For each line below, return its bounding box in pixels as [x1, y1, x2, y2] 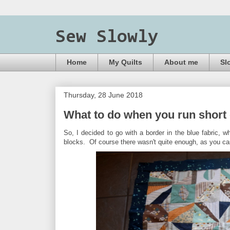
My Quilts [109, 58, 142, 67]
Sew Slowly [55, 28, 158, 47]
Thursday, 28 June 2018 [64, 90, 143, 99]
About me [164, 58, 198, 67]
